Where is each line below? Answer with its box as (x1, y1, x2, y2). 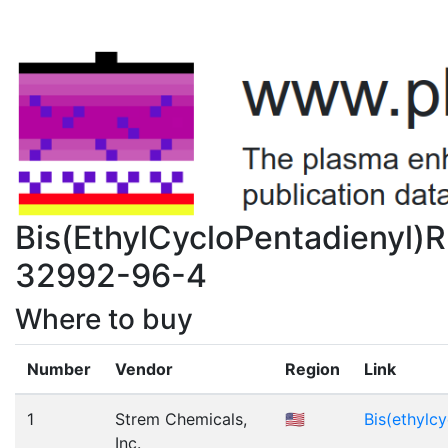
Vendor (115, 359, 173, 380)
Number (27, 359, 91, 380)
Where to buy (15, 302, 193, 337)
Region (285, 359, 340, 380)
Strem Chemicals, (115, 409, 247, 430)
